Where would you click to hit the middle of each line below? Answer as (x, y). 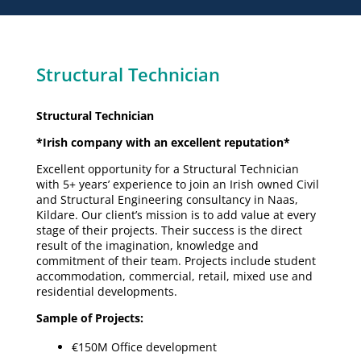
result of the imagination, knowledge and (147, 245)
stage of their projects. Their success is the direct (169, 230)
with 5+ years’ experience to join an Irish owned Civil (177, 184)
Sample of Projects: (89, 318)
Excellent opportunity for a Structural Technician (167, 169)
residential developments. (106, 291)
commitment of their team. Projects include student (176, 261)
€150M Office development (144, 347)
